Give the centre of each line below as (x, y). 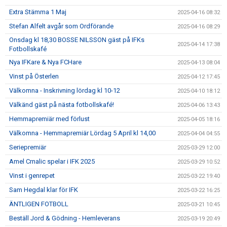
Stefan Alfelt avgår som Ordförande (61, 26)
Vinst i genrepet (32, 176)
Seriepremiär (28, 147)
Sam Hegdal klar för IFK (44, 190)
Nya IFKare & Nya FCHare (45, 62)
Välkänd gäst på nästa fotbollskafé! (62, 105)
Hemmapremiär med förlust (49, 119)
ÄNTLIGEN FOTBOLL (39, 204)
